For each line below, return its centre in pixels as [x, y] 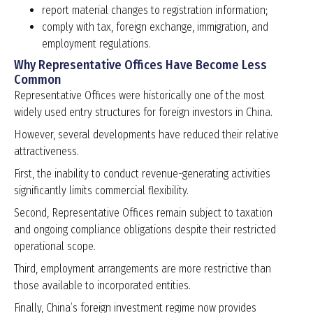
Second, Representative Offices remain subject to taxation [143, 213]
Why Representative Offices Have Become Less [140, 65]
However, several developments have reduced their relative [146, 135]
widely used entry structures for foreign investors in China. [143, 112]
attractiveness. [46, 152]
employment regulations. [96, 44]
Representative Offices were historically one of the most [139, 96]
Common [37, 80]
